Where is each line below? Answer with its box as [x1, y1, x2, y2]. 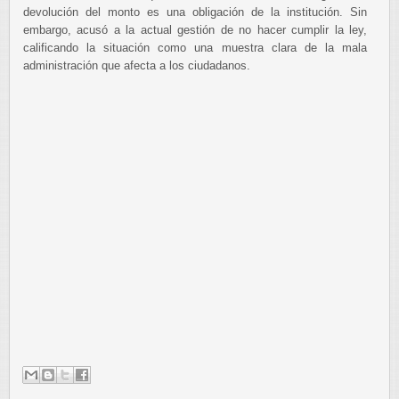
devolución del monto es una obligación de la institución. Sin [23, 5, 367, 19]
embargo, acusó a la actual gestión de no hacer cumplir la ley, [23, 23, 367, 37]
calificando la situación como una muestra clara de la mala [23, 41, 367, 54]
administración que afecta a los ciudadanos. [23, 59, 250, 72]
